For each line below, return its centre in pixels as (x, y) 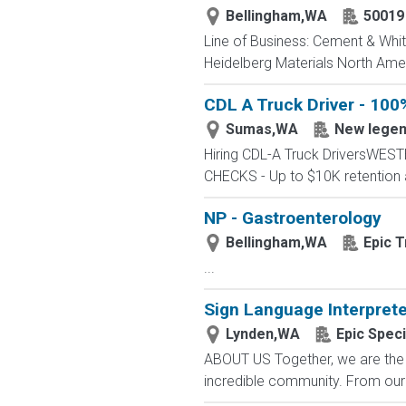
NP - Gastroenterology (292, 218)
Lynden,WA (262, 334)
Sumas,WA (261, 129)
